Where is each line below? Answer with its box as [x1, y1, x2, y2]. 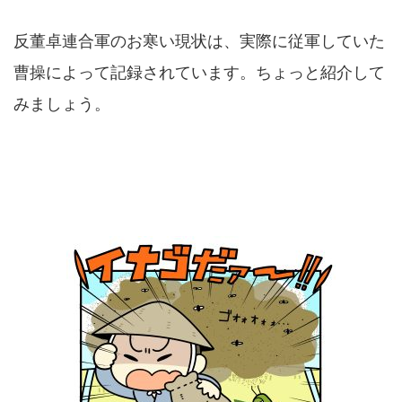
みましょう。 [13, 93, 110, 113]
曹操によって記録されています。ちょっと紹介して [13, 62, 385, 82]
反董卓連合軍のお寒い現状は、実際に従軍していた [13, 31, 385, 50]
